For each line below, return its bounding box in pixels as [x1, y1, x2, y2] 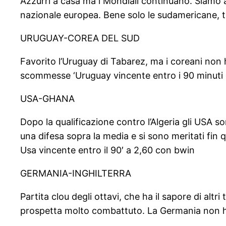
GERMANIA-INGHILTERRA [20, 168, 131, 179]
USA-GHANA [20, 93, 75, 104]
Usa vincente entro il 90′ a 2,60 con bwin [20, 145, 195, 156]
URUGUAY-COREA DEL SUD [20, 33, 140, 44]
